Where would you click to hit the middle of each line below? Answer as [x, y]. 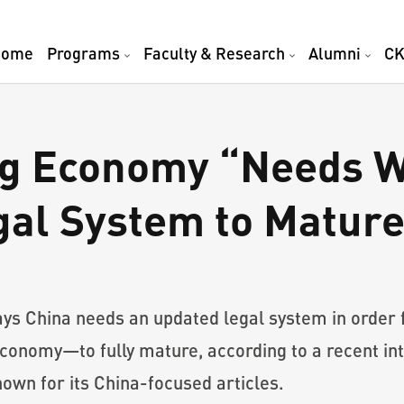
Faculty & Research [214, 53]
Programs [83, 53]
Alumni [335, 53]
